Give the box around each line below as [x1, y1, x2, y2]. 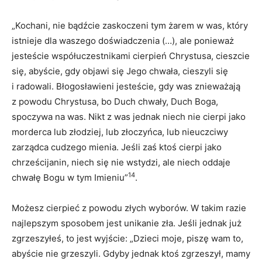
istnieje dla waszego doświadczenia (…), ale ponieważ [12, 35, 234, 46]
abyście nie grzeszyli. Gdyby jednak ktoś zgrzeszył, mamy [12, 247, 250, 259]
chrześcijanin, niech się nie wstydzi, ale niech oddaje [12, 156, 230, 168]
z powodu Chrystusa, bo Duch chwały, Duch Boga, [12, 95, 218, 107]
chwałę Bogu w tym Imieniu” [12, 171, 128, 183]
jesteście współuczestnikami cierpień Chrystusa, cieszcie [12, 50, 250, 61]
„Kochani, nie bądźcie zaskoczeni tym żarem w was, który [12, 19, 248, 31]
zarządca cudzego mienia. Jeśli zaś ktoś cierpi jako [12, 141, 222, 153]
